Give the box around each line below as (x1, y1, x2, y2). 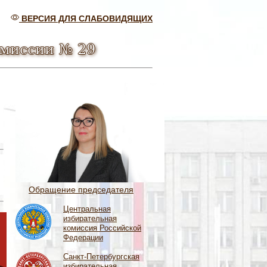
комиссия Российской (63, 223, 141, 232)
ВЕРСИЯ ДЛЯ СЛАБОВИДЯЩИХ (19, 14, 153, 23)
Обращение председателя (29, 184, 133, 194)
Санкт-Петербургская (63, 252, 139, 261)
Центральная (63, 204, 111, 213)
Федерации (63, 232, 103, 242)
